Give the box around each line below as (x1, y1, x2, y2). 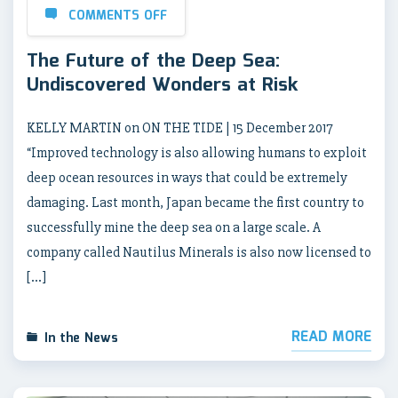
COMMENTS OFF (68, 5, 167, 26)
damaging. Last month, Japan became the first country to (27, 193, 364, 211)
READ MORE (291, 325, 371, 348)
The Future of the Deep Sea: (27, 45, 280, 76)
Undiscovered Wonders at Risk (27, 69, 298, 100)
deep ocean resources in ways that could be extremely (27, 168, 347, 187)
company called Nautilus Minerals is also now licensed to (27, 243, 371, 261)
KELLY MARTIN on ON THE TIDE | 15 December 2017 (27, 118, 333, 137)
